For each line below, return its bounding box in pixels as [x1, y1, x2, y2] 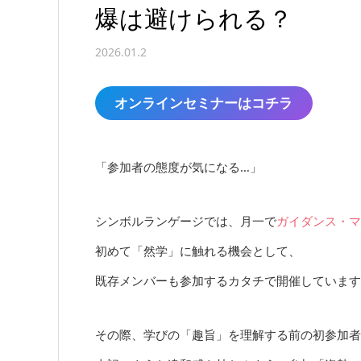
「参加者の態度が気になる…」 [95, 159, 262, 176]
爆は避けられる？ [95, 5, 293, 32]
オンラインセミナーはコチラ [114, 93, 293, 113]
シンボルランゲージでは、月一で [95, 213, 276, 230]
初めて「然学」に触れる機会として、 [95, 243, 301, 259]
